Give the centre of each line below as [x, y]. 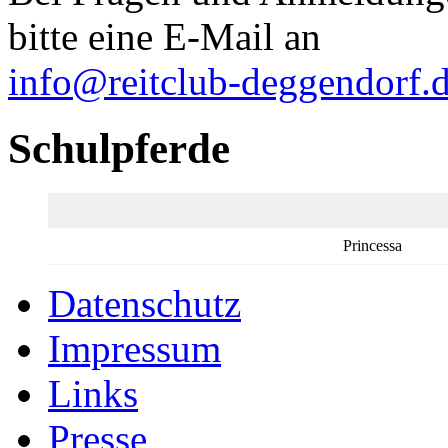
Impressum [134, 348]
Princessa [372, 245]
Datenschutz [144, 303]
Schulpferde [119, 148]
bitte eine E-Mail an [164, 36]
